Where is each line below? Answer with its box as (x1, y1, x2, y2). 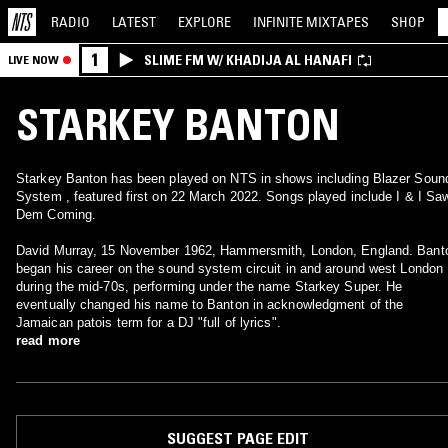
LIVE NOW (8, 52, 59, 67)
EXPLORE (178, 12, 231, 31)
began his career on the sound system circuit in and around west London (16, 261, 443, 276)
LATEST (112, 12, 156, 31)
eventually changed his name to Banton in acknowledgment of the (16, 297, 404, 312)
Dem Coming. (16, 207, 97, 222)
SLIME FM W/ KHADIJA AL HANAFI (144, 51, 352, 69)
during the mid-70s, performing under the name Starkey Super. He (16, 279, 403, 294)
